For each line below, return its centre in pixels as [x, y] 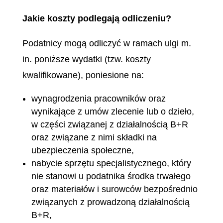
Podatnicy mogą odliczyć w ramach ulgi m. [107, 43]
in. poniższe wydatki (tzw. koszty [86, 59]
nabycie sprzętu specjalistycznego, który [111, 163]
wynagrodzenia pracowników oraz [98, 99]
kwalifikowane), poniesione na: [83, 75]
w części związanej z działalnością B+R [110, 124]
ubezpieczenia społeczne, [82, 150]
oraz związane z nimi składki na [94, 137]
